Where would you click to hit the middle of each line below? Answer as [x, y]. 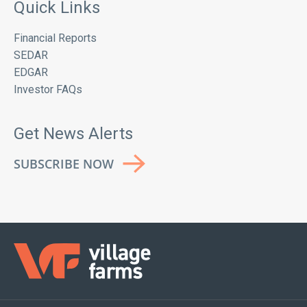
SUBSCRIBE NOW [63, 163]
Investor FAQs [48, 89]
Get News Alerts [73, 133]
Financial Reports [55, 38]
